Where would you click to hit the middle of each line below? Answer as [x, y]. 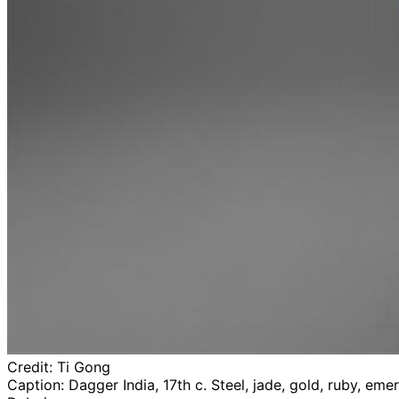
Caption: [38, 385]
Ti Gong [84, 367]
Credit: [32, 367]
